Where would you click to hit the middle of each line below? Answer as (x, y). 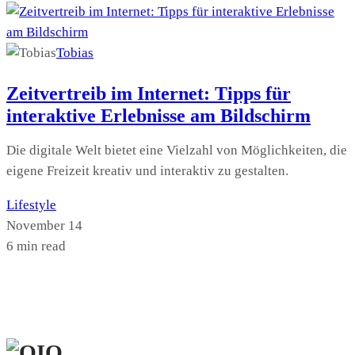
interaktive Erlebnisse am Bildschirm (158, 115)
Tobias (75, 52)
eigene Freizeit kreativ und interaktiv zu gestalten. (147, 170)
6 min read (36, 246)
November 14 (44, 225)
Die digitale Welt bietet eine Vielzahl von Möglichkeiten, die (177, 150)
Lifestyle (31, 204)
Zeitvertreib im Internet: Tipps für (149, 93)
